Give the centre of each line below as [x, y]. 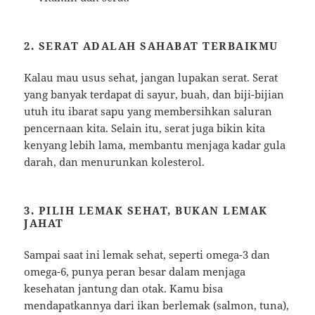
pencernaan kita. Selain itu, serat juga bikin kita [145, 128]
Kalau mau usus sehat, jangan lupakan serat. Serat [151, 77]
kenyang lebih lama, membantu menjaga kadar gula [155, 144]
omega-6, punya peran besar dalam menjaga [135, 271]
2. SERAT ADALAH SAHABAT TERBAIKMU [151, 45]
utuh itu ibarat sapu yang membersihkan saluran [148, 111]
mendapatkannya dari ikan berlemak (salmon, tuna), [157, 305]
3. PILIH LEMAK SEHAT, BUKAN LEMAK [146, 210]
